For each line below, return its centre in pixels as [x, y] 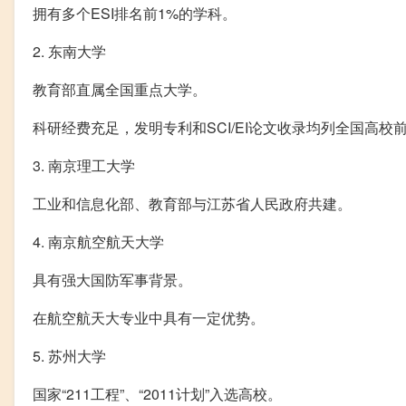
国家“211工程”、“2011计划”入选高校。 [157, 393]
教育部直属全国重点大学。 [120, 89]
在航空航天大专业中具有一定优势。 [149, 317]
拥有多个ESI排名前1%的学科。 [135, 13]
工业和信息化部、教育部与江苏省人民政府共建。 [192, 203]
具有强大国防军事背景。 [112, 279]
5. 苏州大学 [69, 355]
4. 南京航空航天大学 [98, 241]
